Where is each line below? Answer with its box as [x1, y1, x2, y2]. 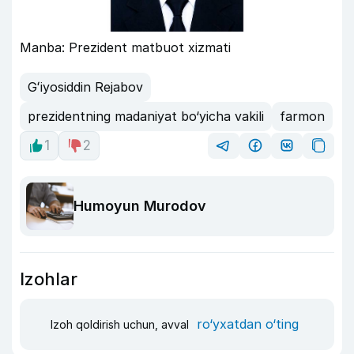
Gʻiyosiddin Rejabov [28, 79, 143, 96]
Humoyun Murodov [73, 198, 206, 215]
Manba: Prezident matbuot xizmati [20, 39, 231, 55]
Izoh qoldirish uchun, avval [51, 318, 192, 332]
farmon [280, 108, 325, 125]
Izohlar [20, 268, 77, 289]
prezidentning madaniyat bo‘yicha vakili [28, 108, 264, 125]
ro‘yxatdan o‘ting [197, 316, 299, 333]
